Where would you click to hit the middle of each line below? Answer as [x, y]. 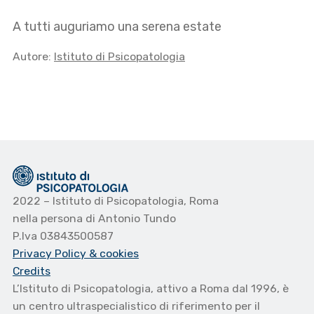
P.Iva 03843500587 [63, 236]
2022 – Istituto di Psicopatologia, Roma [116, 201]
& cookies [114, 254]
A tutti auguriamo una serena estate [117, 26]
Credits [32, 271]
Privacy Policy [51, 254]
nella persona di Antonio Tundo [94, 219]
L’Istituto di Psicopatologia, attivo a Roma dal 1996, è [151, 289]
